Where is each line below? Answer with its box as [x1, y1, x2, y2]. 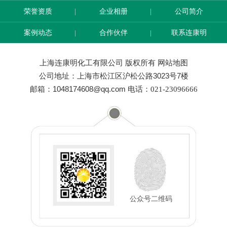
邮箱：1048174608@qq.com [29, 85, 128, 94]
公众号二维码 [129, 194, 172, 203]
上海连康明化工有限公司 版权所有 [39, 58, 158, 67]
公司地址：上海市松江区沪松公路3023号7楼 [39, 71, 188, 81]
